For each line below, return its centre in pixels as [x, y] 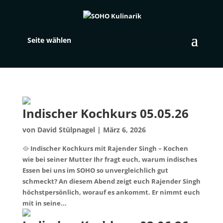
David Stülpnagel [66, 130]
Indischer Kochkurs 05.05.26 [105, 113]
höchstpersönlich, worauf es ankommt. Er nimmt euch [111, 192]
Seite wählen [49, 40]
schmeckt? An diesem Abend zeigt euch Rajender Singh [111, 181]
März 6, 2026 [124, 130]
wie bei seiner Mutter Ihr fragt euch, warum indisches [110, 159]
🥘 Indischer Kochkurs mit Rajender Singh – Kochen [105, 148]
